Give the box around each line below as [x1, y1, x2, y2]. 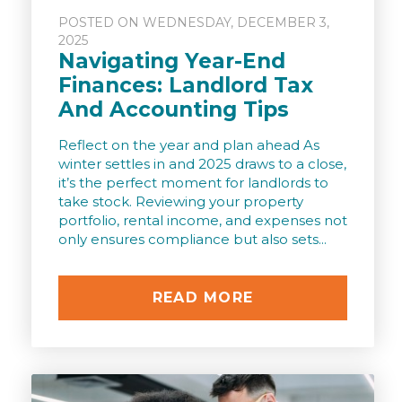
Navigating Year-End [58, 48, 285, 74]
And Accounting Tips [58, 97, 289, 123]
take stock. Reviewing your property [58, 193, 303, 211]
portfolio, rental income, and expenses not [58, 212, 347, 230]
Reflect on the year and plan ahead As [58, 136, 319, 154]
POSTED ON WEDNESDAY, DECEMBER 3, [58, 14, 329, 31]
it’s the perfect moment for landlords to [58, 174, 328, 192]
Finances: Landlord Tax [58, 73, 313, 99]
